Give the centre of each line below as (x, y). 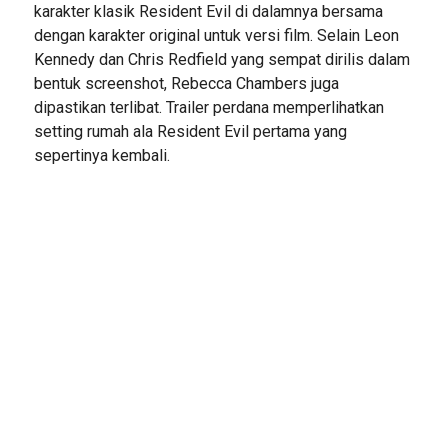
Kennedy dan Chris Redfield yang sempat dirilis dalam (221, 59)
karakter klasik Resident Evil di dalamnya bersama (208, 11)
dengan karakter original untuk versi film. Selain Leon (216, 35)
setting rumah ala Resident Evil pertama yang (190, 131)
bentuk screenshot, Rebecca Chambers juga (186, 83)
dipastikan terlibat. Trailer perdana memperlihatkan (208, 107)
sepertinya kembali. (101, 155)
